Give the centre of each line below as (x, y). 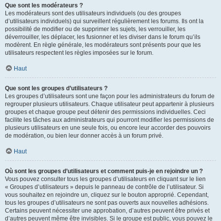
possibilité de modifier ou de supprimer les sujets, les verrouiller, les (95, 29)
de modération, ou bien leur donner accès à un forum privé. (84, 135)
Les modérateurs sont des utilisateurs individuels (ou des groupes (93, 13)
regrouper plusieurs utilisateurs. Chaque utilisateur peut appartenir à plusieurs (110, 104)
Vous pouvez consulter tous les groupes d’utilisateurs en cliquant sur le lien (105, 179)
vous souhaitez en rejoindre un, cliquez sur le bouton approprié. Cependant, (107, 195)
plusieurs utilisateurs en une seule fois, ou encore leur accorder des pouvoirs (108, 128)
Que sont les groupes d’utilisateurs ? (56, 88)
